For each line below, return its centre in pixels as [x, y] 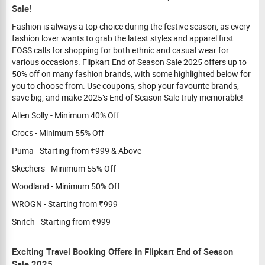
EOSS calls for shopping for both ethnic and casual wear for [120, 50]
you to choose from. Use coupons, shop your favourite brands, [125, 85]
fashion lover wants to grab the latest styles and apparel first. [124, 38]
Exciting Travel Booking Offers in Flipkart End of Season [122, 251]
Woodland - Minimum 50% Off [68, 186]
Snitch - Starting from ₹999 [61, 222]
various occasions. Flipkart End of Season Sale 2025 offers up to [129, 62]
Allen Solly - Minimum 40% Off [67, 115]
